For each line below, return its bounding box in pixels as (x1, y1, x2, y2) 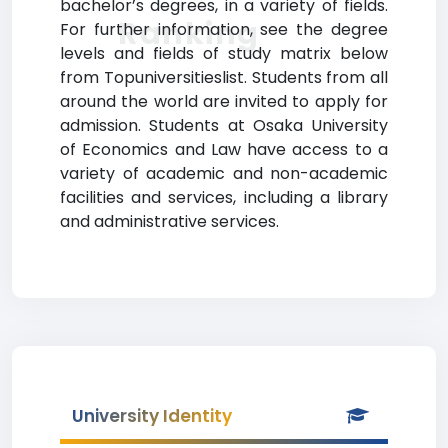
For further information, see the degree (60, 18, 388, 41)
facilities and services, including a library (60, 186, 388, 209)
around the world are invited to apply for (60, 90, 388, 113)
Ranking (118, 12, 260, 55)
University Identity (72, 404, 232, 428)
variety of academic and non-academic (60, 162, 388, 185)
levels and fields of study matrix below (60, 42, 388, 65)
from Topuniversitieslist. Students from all (60, 66, 388, 89)
